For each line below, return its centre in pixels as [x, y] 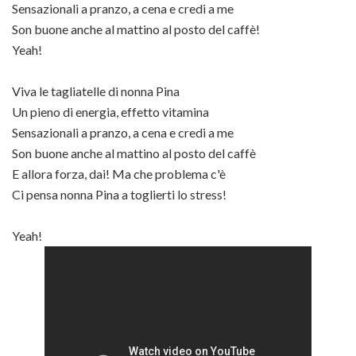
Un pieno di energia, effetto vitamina [110, 112]
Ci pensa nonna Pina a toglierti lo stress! [119, 194]
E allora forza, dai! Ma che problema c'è [119, 174]
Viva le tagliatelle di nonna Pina [96, 91]
